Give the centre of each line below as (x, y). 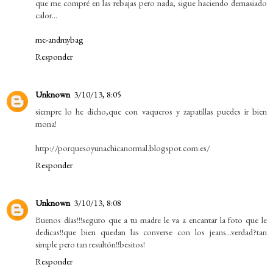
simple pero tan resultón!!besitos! (90, 244)
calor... (46, 15)
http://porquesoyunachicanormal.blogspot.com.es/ (123, 147)
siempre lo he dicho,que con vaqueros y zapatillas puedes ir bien (151, 111)
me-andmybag (59, 39)
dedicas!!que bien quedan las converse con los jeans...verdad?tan (151, 232)
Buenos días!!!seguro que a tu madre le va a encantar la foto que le (151, 219)
